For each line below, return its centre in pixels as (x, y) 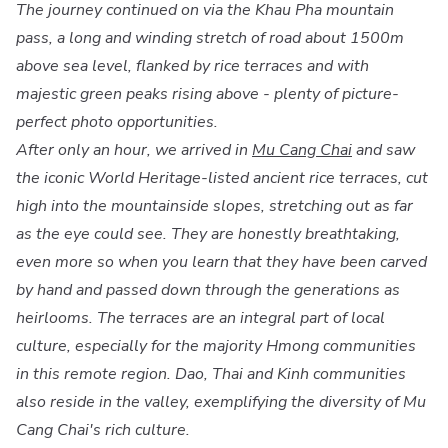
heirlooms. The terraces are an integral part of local (200, 317)
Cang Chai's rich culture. (105, 429)
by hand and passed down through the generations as (208, 289)
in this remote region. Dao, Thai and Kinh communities (211, 373)
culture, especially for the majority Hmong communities (216, 345)
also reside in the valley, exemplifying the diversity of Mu (221, 401)
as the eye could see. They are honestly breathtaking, (208, 233)
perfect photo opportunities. (117, 121)
